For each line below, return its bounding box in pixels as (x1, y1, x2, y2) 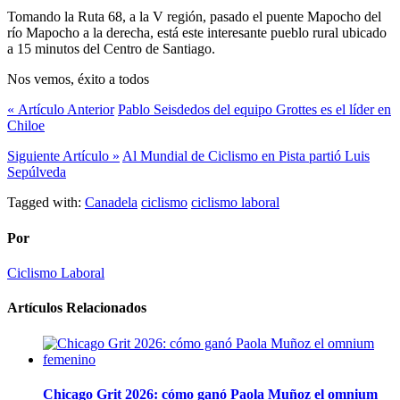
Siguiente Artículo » (7, 148, 120, 164)
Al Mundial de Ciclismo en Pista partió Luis (122, 148, 370, 164)
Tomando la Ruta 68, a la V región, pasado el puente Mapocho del (7, 9, 381, 25)
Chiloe (7, 118, 45, 134)
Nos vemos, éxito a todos (7, 71, 149, 87)
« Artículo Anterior (7, 102, 114, 118)
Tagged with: (7, 195, 81, 211)
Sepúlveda (7, 164, 66, 180)
